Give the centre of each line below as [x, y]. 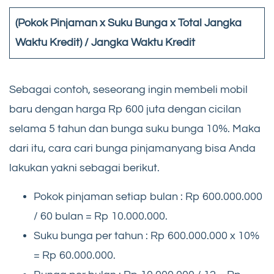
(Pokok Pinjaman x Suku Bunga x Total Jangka [128, 23]
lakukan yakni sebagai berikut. [84, 168]
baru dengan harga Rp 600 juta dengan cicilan [125, 109]
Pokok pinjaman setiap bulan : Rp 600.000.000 [148, 196]
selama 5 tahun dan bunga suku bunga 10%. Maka [135, 128]
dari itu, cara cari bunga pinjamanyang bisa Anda [132, 148]
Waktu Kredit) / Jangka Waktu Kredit [105, 42]
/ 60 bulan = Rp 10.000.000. [101, 216]
